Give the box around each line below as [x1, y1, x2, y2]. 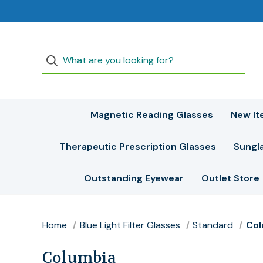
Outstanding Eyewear [84, 172, 184, 184]
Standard [193, 219, 234, 231]
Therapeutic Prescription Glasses [59, 140, 216, 153]
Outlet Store [201, 172, 259, 184]
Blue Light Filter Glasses [79, 219, 180, 231]
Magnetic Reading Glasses [90, 109, 213, 121]
